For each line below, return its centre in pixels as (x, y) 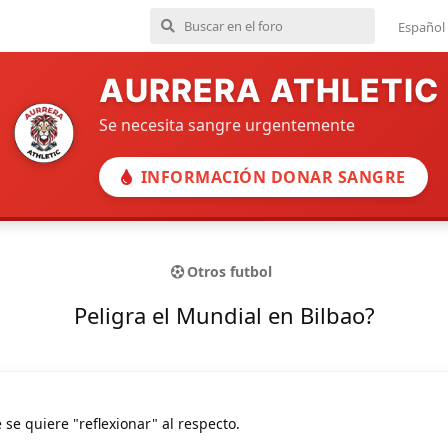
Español (421, 26)
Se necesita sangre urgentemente (227, 125)
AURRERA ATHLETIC (269, 90)
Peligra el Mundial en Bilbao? (224, 314)
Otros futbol (229, 272)
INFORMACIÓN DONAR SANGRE (273, 177)
